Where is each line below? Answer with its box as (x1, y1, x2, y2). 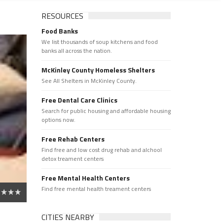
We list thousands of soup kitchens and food (41, 37, 158, 46)
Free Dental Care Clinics (41, 95, 117, 105)
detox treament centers (41, 154, 104, 163)
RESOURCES (41, 10, 83, 22)
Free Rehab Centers (41, 134, 105, 144)
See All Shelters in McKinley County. (41, 76, 137, 85)
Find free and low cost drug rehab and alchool (41, 145, 162, 154)
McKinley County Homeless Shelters (41, 65, 155, 75)
